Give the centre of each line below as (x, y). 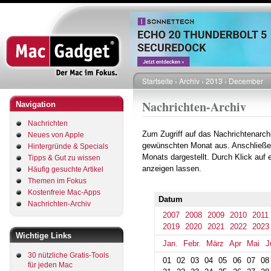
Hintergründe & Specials (68, 146)
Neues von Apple (56, 135)
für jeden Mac (50, 265)
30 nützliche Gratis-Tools (68, 255)
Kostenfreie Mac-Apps (64, 192)
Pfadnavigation (177, 93)
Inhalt (144, 31)
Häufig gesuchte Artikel (66, 169)
